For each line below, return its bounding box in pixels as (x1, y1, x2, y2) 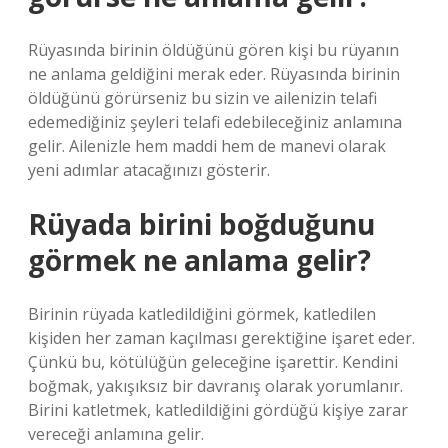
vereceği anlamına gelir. (28, 423, 204, 445)
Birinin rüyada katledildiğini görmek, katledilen (28, 303, 376, 325)
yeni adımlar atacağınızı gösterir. (28, 159, 270, 181)
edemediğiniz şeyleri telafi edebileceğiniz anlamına (28, 111, 402, 133)
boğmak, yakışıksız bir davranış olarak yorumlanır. (28, 375, 403, 397)
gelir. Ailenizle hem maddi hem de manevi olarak (28, 135, 386, 157)
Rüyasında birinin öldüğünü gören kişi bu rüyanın (28, 39, 399, 61)
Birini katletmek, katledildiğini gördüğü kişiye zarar (28, 399, 408, 421)
